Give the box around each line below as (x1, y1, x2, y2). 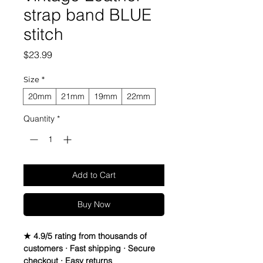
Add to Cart (72, 170, 116, 181)
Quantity (23, 113, 55, 124)
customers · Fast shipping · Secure (23, 243, 155, 254)
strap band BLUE (23, 5, 151, 25)
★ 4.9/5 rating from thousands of (23, 231, 147, 242)
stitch (23, 24, 63, 45)
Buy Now (77, 199, 110, 210)
